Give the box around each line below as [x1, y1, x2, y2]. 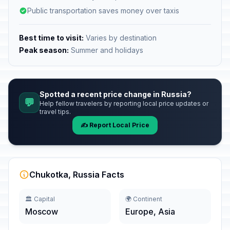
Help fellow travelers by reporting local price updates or [40, 100, 208, 107]
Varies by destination [84, 33, 157, 42]
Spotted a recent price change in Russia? [40, 90, 191, 99]
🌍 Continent [125, 195, 162, 203]
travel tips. [40, 108, 71, 116]
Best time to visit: [19, 33, 84, 42]
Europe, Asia [125, 206, 175, 217]
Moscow [25, 206, 58, 217]
